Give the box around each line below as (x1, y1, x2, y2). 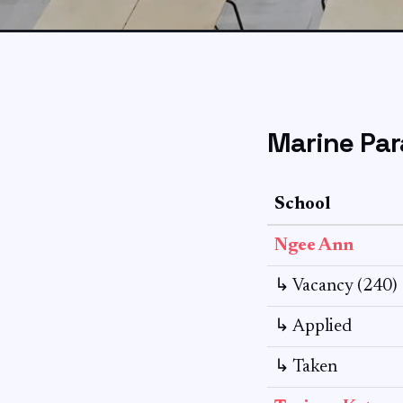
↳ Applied (274, 318, 352, 336)
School (274, 195, 330, 213)
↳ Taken (274, 358, 337, 376)
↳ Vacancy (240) (274, 277, 398, 295)
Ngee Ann (274, 237, 354, 255)
